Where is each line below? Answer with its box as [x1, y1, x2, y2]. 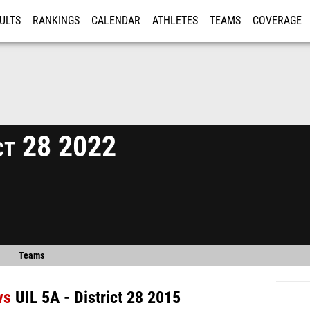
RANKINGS [33, 15, 80, 27]
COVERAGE [253, 15, 302, 27]
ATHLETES [152, 15, 198, 27]
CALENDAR [91, 15, 140, 27]
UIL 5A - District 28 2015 [15, 288, 181, 307]
